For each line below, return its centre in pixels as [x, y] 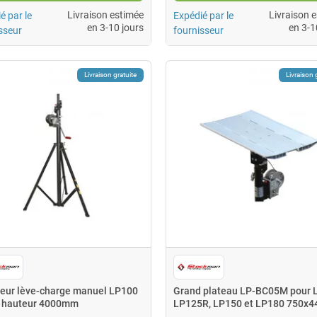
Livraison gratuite [110, 74]
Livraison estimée [105, 15]
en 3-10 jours [115, 27]
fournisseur [198, 30]
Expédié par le [203, 15]
